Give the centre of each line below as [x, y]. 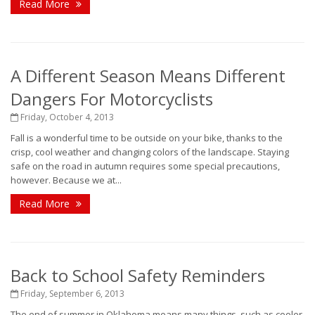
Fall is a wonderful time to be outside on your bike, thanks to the [147, 138]
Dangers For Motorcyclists [112, 99]
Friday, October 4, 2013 [66, 117]
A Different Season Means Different [148, 76]
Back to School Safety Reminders [138, 275]
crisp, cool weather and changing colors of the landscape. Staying [150, 152]
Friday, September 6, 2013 [71, 294]
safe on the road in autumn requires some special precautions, [145, 166]
